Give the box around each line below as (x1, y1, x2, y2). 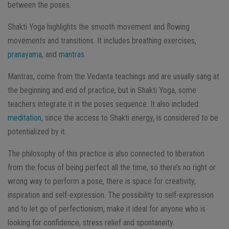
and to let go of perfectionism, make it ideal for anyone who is (8, 204, 205, 214)
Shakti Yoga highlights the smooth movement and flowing (8, 22, 190, 32)
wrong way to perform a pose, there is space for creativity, (8, 176, 196, 187)
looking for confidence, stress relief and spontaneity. (8, 218, 174, 228)
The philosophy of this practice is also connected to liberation (8, 149, 204, 159)
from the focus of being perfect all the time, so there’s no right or (8, 163, 216, 173)
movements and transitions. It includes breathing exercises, (8, 36, 196, 46)
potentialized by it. (8, 127, 66, 137)
